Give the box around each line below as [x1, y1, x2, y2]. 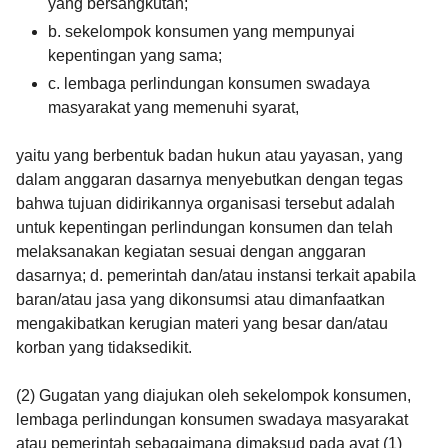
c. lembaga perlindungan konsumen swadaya [48, 75, 370, 93]
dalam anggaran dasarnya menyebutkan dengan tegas [16, 171, 403, 189]
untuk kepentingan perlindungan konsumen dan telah [16, 219, 393, 237]
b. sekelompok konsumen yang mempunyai [48, 23, 355, 41]
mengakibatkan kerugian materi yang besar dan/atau [16, 315, 388, 333]
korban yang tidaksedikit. [16, 339, 196, 357]
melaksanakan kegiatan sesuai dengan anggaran [16, 243, 366, 261]
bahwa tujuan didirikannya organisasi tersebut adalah [16, 195, 395, 213]
